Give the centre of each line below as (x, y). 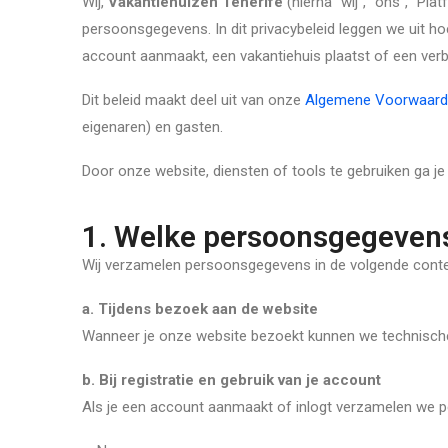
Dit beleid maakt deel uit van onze (193, 100)
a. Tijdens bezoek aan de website (200, 309)
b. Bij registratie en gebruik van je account (231, 380)
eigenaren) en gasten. (152, 127)
